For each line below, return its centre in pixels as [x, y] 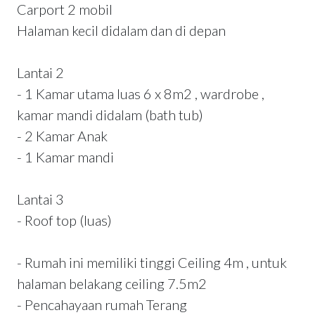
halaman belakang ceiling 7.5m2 [112, 284]
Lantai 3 [40, 199]
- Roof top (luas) [64, 220]
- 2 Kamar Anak [62, 136]
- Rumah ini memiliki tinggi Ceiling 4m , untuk [152, 263]
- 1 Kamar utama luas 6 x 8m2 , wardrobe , [141, 94]
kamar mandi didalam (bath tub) [110, 115]
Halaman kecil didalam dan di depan [121, 31]
